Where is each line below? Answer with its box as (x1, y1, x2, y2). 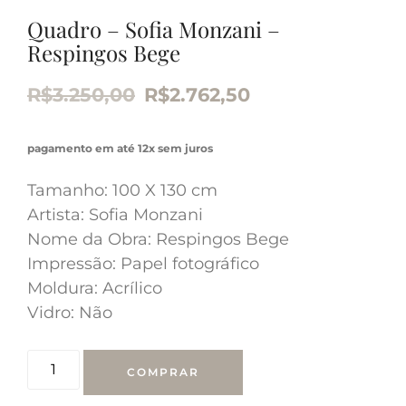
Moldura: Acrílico (27, 277, 162, 298)
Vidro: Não (27, 302, 112, 323)
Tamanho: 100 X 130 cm (27, 179, 217, 200)
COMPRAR (127, 364, 200, 379)
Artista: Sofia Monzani (27, 204, 203, 225)
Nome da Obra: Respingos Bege (27, 228, 289, 249)
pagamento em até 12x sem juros (27, 140, 213, 155)
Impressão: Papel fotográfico (27, 253, 259, 274)
